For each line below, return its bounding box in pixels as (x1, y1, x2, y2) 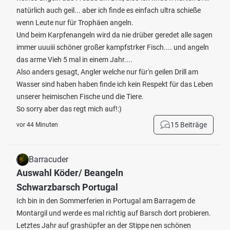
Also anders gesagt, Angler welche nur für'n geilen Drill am (16, 68, 198, 76)
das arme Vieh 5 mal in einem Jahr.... (16, 55, 132, 64)
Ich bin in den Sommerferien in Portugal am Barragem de (16, 197, 195, 205)
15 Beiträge (170, 121, 207, 129)
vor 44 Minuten (16, 121, 58, 128)
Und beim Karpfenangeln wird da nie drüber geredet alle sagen (16, 31, 213, 39)
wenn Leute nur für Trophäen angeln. (16, 18, 133, 27)
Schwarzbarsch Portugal (16, 182, 118, 193)
